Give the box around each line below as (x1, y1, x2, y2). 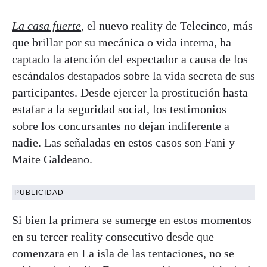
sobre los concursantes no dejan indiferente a (12, 119, 229, 132)
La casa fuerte (12, 18, 81, 32)
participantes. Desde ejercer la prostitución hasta (12, 85, 248, 99)
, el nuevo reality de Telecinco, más (81, 18, 253, 32)
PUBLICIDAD (14, 188, 64, 197)
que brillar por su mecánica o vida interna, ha (12, 35, 231, 49)
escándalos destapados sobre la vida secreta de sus (12, 69, 255, 82)
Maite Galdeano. (12, 152, 92, 166)
